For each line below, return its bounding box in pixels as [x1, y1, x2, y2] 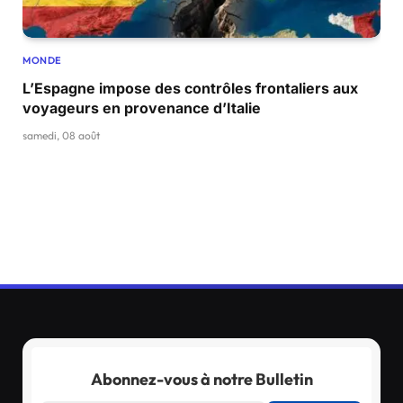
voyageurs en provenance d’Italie [22, 99, 261, 117]
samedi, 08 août [22, 129, 100, 142]
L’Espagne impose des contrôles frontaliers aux [22, 79, 358, 97]
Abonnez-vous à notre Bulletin [90, 368, 313, 390]
